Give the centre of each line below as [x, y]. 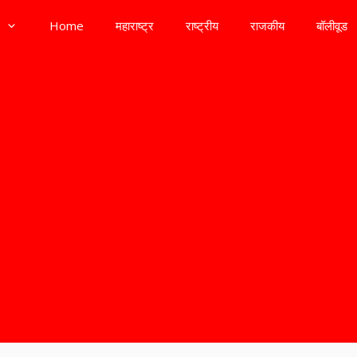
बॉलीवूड [332, 25]
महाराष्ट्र [135, 25]
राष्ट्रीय [202, 25]
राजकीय [267, 25]
